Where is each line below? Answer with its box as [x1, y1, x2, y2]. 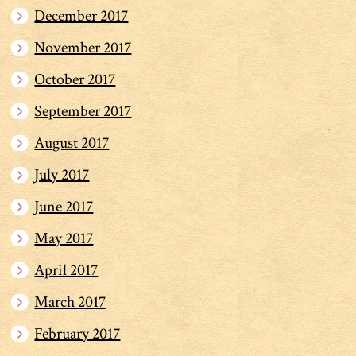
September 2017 [34, 100, 132, 122]
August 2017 [34, 132, 110, 153]
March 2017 [34, 291, 106, 312]
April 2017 [34, 259, 99, 281]
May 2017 [34, 227, 94, 249]
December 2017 [34, 5, 129, 26]
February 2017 [34, 323, 121, 344]
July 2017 [34, 164, 90, 185]
